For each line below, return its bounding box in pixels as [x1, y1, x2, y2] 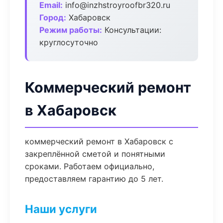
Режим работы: [39, 25, 102, 35]
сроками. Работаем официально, [25, 161, 154, 171]
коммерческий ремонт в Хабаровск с [25, 136, 173, 146]
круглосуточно [39, 37, 98, 47]
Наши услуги [25, 202, 97, 216]
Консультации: [102, 25, 161, 35]
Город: [39, 12, 66, 22]
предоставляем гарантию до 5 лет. [25, 174, 163, 184]
